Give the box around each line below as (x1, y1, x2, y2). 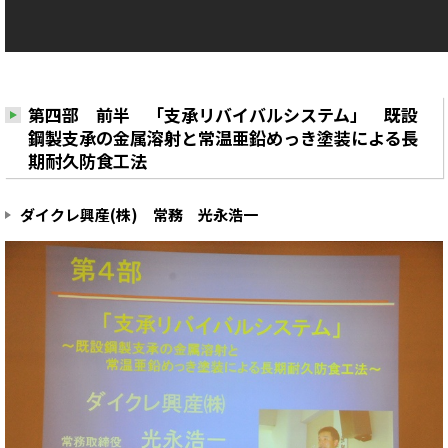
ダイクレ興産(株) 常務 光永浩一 (20, 204, 273, 226)
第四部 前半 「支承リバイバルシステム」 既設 (28, 102, 418, 128)
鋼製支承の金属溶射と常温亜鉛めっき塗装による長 (28, 125, 418, 151)
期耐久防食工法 (28, 148, 147, 174)
